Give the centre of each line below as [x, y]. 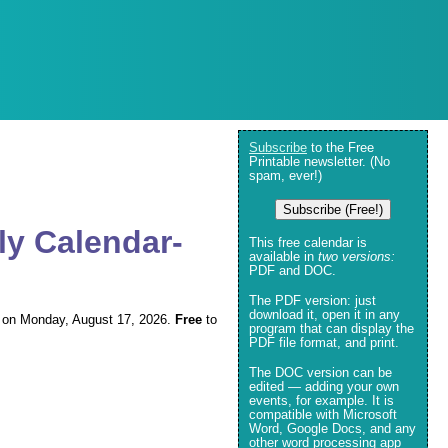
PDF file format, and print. [324, 342]
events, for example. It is [321, 400]
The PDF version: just [312, 300]
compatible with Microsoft [323, 414]
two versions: [356, 256]
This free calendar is [308, 242]
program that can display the [331, 328]
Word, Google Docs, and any [332, 428]
